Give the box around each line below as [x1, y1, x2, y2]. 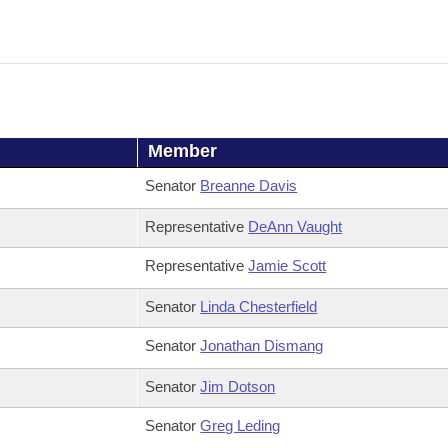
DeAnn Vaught [248, 218, 343, 235]
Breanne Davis [200, 177, 298, 194]
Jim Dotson [200, 378, 276, 395]
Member [148, 141, 218, 161]
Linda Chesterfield [200, 298, 318, 315]
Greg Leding [200, 417, 281, 434]
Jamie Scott [248, 257, 327, 274]
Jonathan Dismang [200, 337, 324, 354]
